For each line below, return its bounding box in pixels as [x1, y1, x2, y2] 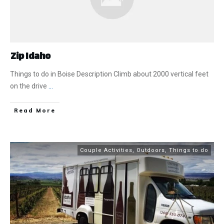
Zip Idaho [10, 49, 50, 65]
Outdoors [136, 147, 165, 154]
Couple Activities [80, 147, 132, 154]
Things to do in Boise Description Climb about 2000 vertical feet [10, 70, 208, 78]
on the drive [10, 82, 48, 90]
